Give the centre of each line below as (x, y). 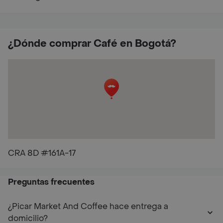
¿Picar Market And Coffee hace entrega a (88, 206)
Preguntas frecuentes (51, 182)
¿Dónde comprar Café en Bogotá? (92, 44)
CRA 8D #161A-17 (42, 153)
